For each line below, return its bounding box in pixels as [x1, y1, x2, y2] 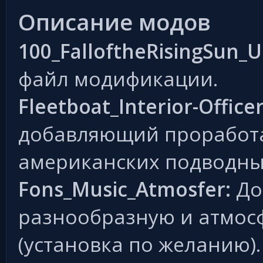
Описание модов [18, 6, 211, 37]
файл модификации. [18, 65, 218, 92]
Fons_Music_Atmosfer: [18, 176, 231, 203]
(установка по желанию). [18, 231, 261, 258]
